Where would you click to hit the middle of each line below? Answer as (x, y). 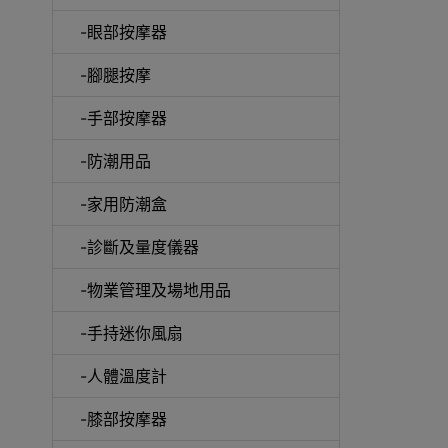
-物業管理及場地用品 (155, 289)
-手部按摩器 (123, 117)
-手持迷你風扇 (131, 332)
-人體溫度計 (123, 375)
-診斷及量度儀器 (139, 246)
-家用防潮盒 (123, 203)
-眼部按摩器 (123, 31)
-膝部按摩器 (123, 418)
